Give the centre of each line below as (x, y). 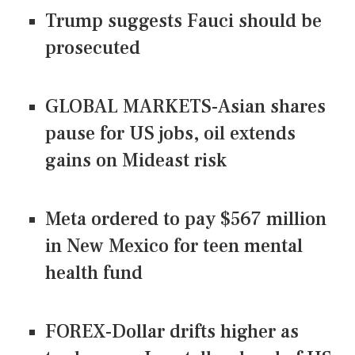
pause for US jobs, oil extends (170, 133)
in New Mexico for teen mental (174, 246)
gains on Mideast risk (136, 160)
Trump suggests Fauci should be (183, 21)
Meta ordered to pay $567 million (186, 219)
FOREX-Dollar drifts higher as (172, 331)
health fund (94, 273)
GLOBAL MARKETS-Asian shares (185, 106)
